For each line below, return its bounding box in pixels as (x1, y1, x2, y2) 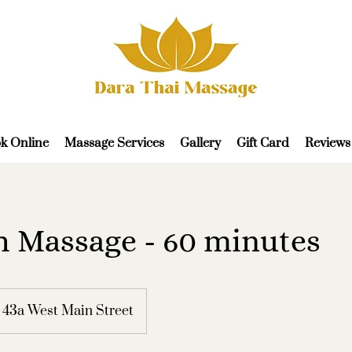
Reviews (305, 134, 350, 151)
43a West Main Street (2, 302, 134, 320)
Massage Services (64, 134, 164, 151)
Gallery (180, 134, 221, 151)
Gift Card (236, 134, 289, 151)
